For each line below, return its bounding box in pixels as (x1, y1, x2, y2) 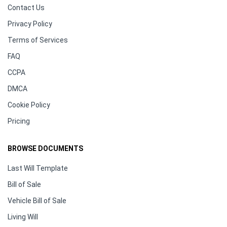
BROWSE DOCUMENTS (8, 144, 83, 153)
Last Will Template (8, 164, 68, 173)
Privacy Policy (8, 20, 52, 28)
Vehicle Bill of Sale (8, 197, 66, 205)
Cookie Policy (8, 101, 50, 109)
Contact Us (8, 4, 45, 12)
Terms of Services (8, 36, 68, 45)
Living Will (8, 213, 38, 221)
